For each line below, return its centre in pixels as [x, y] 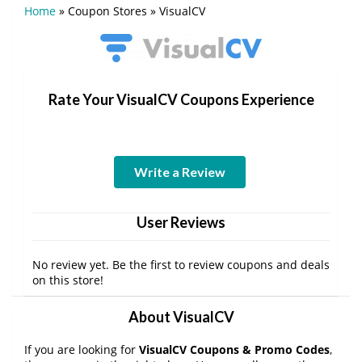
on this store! [68, 280]
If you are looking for [82, 349]
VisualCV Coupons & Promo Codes [234, 349]
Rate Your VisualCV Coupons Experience [181, 99]
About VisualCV [181, 316]
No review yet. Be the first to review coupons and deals [181, 264]
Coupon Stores [107, 11]
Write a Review [179, 171]
